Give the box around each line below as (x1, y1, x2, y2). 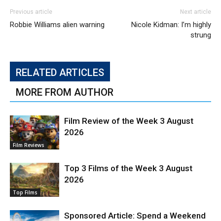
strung (190, 31, 211, 39)
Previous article (10, 8, 52, 15)
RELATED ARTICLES (16, 67, 104, 78)
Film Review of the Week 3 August (64, 116, 193, 126)
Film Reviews (13, 141, 44, 148)
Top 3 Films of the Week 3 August (64, 163, 192, 173)
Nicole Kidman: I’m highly (131, 20, 211, 29)
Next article (180, 8, 211, 15)
